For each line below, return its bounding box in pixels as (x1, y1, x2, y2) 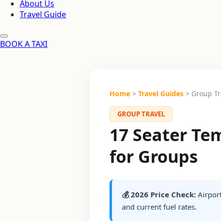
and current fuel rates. (122, 202, 197, 212)
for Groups (110, 145, 198, 168)
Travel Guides (138, 89, 184, 98)
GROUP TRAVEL (117, 110, 165, 118)
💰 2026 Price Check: (122, 189, 196, 199)
